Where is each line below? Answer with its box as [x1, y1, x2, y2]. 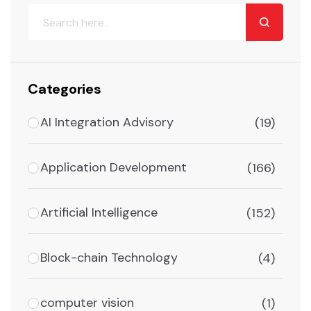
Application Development [40, 159, 187, 176]
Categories [28, 80, 101, 99]
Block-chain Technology [40, 249, 178, 267]
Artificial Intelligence [40, 204, 158, 221]
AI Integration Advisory [40, 114, 174, 131]
